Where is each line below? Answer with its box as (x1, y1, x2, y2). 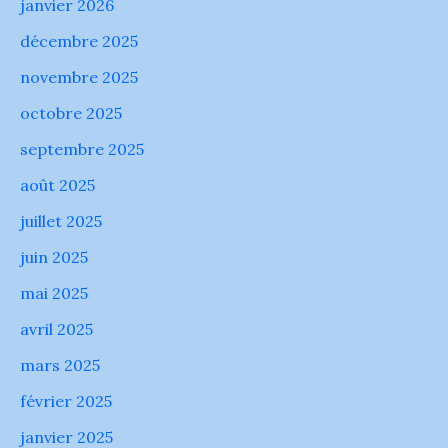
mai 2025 (20, 282, 88, 303)
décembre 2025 (20, 30, 138, 51)
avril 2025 (20, 318, 93, 339)
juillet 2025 (20, 210, 102, 231)
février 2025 (20, 390, 112, 411)
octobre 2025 (20, 102, 122, 123)
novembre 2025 (20, 66, 138, 87)
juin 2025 (20, 246, 88, 267)
